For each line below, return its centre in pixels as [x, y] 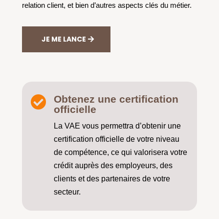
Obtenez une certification [116, 99]
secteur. [67, 192]
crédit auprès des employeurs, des [113, 166]
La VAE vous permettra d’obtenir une [117, 126]
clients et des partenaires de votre [112, 179]
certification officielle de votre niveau [116, 139]
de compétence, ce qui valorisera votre [120, 153]
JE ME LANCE [64, 39]
